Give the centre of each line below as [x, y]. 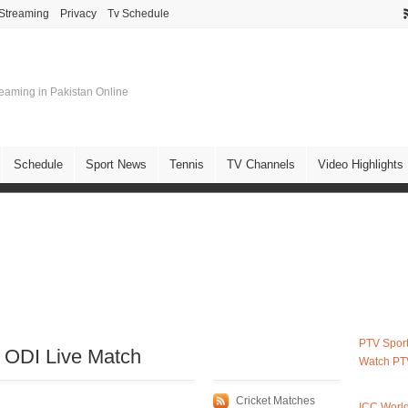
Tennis [187, 164]
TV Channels [261, 164]
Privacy [78, 14]
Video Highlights [361, 164]
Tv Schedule [138, 14]
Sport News [116, 164]
